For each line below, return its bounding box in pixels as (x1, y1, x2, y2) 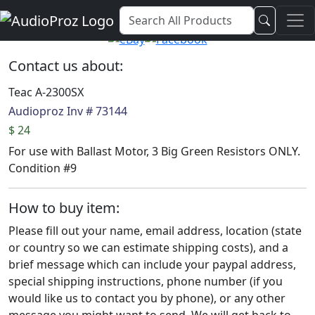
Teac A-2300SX (8, 84, 84, 100)
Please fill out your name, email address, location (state (8, 223, 302, 238)
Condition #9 (8, 160, 77, 176)
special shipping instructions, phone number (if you (8, 274, 283, 289)
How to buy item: (8, 198, 120, 217)
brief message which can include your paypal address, (8, 257, 296, 272)
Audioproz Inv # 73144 (8, 103, 127, 119)
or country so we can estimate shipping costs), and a (8, 240, 288, 255)
